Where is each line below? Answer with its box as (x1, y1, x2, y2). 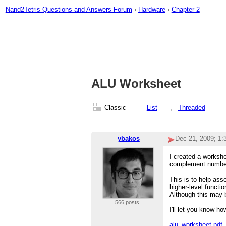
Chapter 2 (171, 5, 200, 13)
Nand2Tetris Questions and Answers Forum (5, 5, 132, 13)
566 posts (115, 199, 139, 206)
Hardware (138, 5, 165, 13)
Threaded (178, 103, 205, 111)
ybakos (117, 135, 140, 143)
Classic (104, 103, 126, 111)
